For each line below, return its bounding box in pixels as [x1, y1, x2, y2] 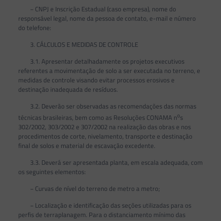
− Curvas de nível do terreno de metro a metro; [18, 184, 160, 194]
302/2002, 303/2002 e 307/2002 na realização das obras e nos [18, 122, 191, 132]
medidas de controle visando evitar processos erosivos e [18, 75, 175, 85]
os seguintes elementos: [18, 167, 86, 177]
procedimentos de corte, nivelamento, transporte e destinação [18, 131, 192, 142]
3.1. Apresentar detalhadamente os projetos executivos [18, 56, 184, 67]
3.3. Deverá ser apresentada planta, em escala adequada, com [18, 157, 203, 168]
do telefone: [18, 23, 51, 33]
